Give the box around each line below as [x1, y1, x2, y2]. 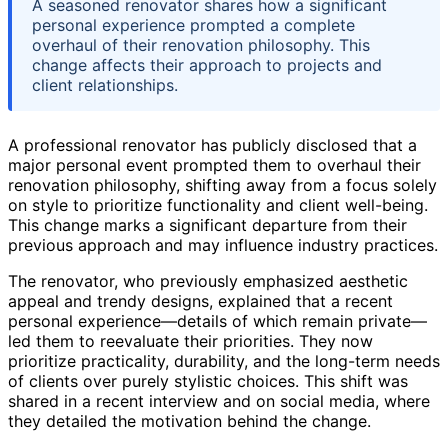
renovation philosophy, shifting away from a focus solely [8, 174, 437, 195]
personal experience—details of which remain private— [8, 310, 427, 331]
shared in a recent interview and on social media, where [8, 390, 430, 411]
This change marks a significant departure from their [8, 214, 407, 235]
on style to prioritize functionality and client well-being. [8, 194, 428, 215]
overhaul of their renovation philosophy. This [32, 34, 370, 55]
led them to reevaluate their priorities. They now [8, 330, 373, 351]
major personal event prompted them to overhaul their [8, 154, 421, 175]
